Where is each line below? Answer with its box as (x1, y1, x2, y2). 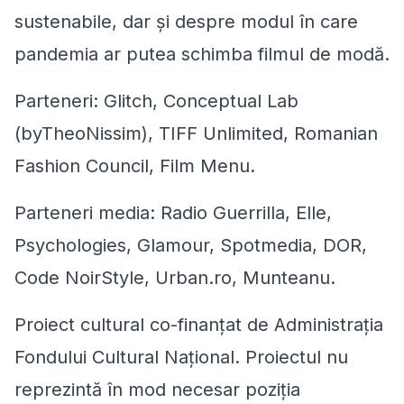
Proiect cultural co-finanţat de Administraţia (14, 314, 383, 336)
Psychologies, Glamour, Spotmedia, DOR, (14, 234, 367, 257)
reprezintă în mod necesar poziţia (14, 379, 300, 401)
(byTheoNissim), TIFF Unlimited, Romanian (14, 123, 378, 145)
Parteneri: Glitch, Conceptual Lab (14, 90, 298, 113)
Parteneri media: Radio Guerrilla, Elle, (14, 202, 332, 225)
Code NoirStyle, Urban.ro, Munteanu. (14, 267, 335, 289)
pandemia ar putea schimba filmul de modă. (14, 43, 390, 66)
